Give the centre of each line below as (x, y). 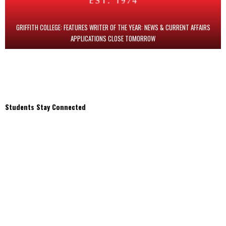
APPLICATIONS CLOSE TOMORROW (113, 39)
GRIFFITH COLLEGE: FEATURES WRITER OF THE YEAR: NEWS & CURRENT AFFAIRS (113, 27)
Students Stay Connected (45, 107)
